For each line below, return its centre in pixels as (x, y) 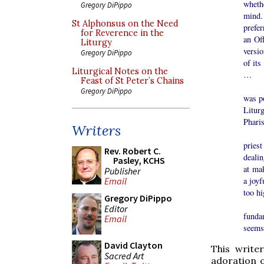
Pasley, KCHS (139, 160)
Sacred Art (124, 255)
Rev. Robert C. (133, 151)
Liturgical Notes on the (120, 71)
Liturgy (96, 42)
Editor (116, 208)
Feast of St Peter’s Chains (132, 81)
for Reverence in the (122, 33)
